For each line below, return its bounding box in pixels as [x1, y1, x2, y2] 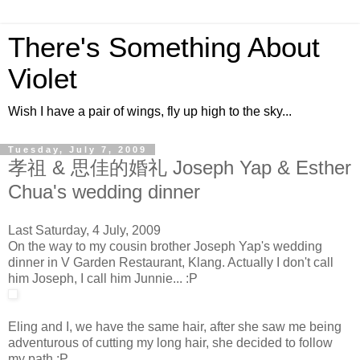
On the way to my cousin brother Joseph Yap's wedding [8, 239, 322, 253]
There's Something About [8, 32, 320, 63]
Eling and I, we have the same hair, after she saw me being [8, 319, 342, 333]
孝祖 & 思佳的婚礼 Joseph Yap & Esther [8, 157, 351, 178]
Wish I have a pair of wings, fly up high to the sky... [8, 104, 292, 118]
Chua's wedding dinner [8, 181, 200, 202]
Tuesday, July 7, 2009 [8, 145, 147, 154]
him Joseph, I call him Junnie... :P [8, 271, 198, 285]
